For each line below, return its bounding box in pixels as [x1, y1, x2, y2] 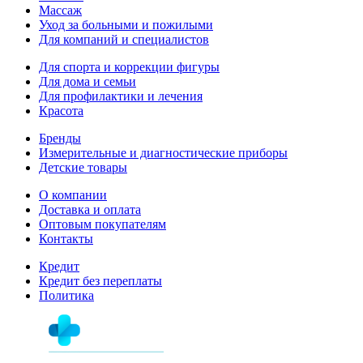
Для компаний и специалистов [39, 32, 209, 46]
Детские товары [39, 160, 127, 174]
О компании [39, 187, 107, 202]
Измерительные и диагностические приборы [39, 145, 288, 160]
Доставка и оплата [39, 202, 141, 216]
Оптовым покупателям [39, 216, 166, 231]
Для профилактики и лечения [39, 88, 203, 103]
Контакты [39, 231, 93, 246]
